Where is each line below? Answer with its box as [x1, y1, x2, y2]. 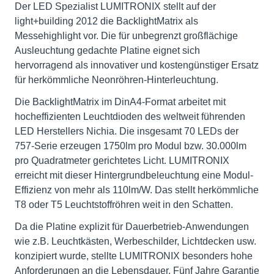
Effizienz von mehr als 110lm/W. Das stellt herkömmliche [15, 185, 259, 195]
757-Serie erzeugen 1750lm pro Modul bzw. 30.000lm [15, 141, 246, 151]
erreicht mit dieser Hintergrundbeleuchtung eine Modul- [15, 170, 253, 180]
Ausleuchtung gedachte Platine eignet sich [15, 45, 200, 56]
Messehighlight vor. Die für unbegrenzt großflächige [15, 31, 238, 41]
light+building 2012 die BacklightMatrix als [15, 16, 198, 26]
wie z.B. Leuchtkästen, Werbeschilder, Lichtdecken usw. [15, 236, 256, 246]
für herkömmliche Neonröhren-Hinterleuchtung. [15, 75, 218, 85]
